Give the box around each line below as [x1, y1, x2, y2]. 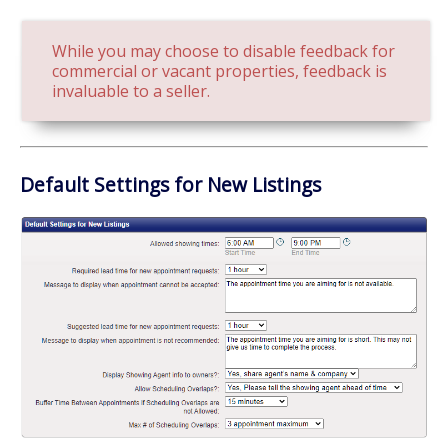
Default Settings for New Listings [20, 171, 321, 199]
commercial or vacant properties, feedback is [52, 60, 387, 83]
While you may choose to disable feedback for [52, 40, 395, 63]
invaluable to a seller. [52, 80, 210, 103]
